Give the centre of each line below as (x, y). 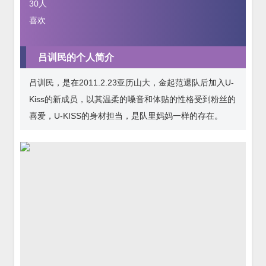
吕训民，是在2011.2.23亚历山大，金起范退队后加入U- (132, 82)
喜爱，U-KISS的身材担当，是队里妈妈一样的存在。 (126, 115)
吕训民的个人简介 (76, 57)
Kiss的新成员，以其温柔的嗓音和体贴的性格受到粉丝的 (132, 99)
